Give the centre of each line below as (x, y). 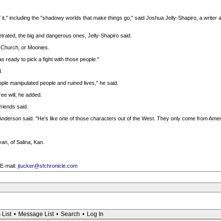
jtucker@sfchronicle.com (47, 166)
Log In (95, 214)
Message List (36, 214)
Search (70, 214)
